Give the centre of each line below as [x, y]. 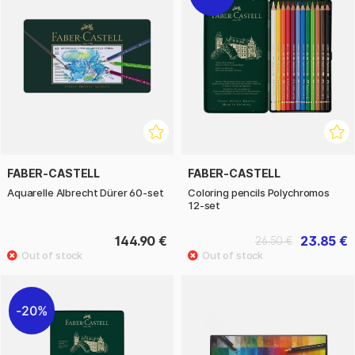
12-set [204, 206]
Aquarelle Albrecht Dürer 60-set [86, 193]
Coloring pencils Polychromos [259, 193]
